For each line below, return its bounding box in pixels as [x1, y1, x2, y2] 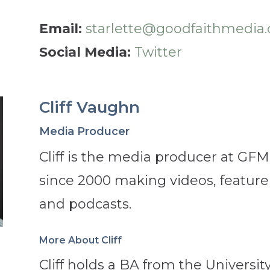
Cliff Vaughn [39, 98, 140, 118]
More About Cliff [39, 234, 122, 246]
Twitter [134, 44, 182, 61]
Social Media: [39, 44, 134, 61]
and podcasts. [39, 196, 131, 213]
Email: [39, 20, 86, 37]
